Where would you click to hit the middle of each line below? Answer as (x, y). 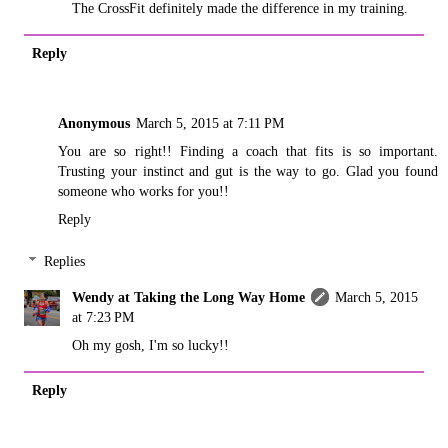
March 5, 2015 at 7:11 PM (210, 123)
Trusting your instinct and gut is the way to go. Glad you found (248, 171)
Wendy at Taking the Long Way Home (189, 296)
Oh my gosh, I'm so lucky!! (151, 344)
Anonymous (94, 123)
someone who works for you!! (143, 191)
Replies (65, 260)
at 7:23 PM (103, 316)
